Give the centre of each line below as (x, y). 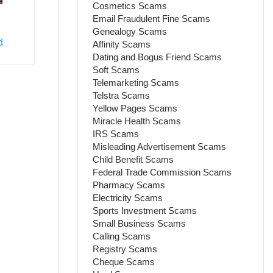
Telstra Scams (122, 95)
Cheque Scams (124, 261)
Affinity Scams (122, 44)
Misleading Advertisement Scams (160, 146)
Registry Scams (125, 249)
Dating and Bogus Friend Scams (158, 57)
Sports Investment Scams (145, 210)
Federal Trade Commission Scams (162, 172)
